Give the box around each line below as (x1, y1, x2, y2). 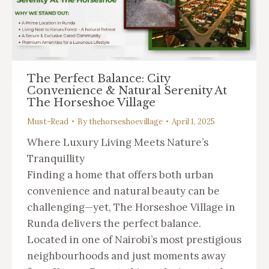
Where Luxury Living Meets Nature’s (27, 135, 208, 149)
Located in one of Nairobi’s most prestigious (27, 232, 241, 246)
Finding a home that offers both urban (27, 168, 214, 181)
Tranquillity (27, 151, 85, 165)
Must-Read (27, 116, 68, 127)
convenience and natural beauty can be (27, 184, 220, 198)
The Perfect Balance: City (27, 71, 170, 85)
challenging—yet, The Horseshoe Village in (27, 200, 235, 214)
